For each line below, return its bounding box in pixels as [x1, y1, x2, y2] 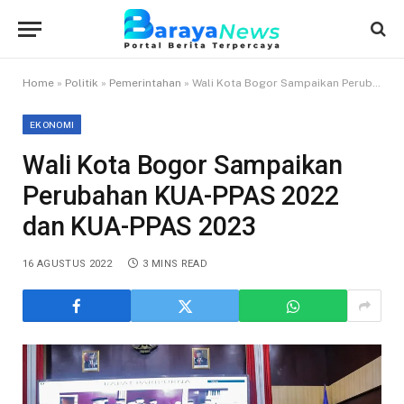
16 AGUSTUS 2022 [23, 258, 112, 270]
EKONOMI [30, 119, 75, 130]
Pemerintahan [109, 77, 181, 89]
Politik [65, 77, 98, 89]
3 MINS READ [142, 258, 207, 270]
